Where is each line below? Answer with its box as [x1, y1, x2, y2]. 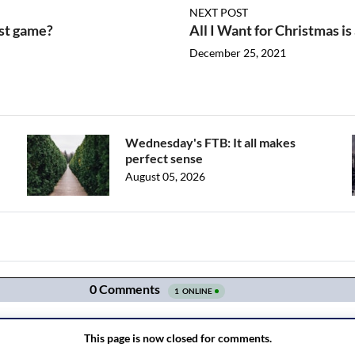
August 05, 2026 [125, 170, 205, 184]
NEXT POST [189, 6, 248, 20]
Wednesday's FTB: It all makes [125, 135, 296, 151]
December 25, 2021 [189, 46, 286, 60]
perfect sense [125, 151, 203, 166]
